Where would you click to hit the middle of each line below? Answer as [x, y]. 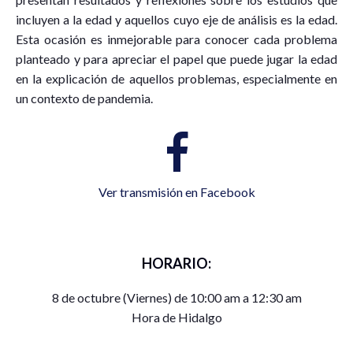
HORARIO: [176, 263]
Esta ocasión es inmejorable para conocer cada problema [176, 39]
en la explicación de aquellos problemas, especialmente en [176, 78]
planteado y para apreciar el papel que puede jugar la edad [176, 58]
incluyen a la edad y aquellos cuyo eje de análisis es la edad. [176, 19]
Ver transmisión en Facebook [176, 191]
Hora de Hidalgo [176, 317]
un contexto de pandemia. [84, 98]
